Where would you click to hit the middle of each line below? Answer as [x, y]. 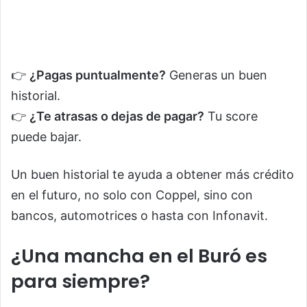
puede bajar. [46, 137]
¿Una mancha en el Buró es [139, 256]
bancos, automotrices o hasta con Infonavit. [139, 216]
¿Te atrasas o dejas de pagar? [117, 116]
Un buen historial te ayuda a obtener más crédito [152, 175]
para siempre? [81, 282]
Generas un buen [217, 75]
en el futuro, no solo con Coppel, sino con [132, 195]
